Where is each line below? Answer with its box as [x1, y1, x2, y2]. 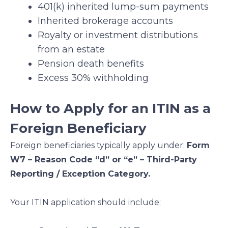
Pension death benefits [38, 58, 144, 70]
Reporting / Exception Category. [10, 169, 150, 179]
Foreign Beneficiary [10, 120, 147, 137]
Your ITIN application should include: [10, 197, 161, 208]
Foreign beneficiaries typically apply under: [10, 140, 187, 151]
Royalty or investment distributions [38, 30, 198, 41]
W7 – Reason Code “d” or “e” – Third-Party [10, 155, 197, 165]
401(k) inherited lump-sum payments [38, 1, 209, 13]
